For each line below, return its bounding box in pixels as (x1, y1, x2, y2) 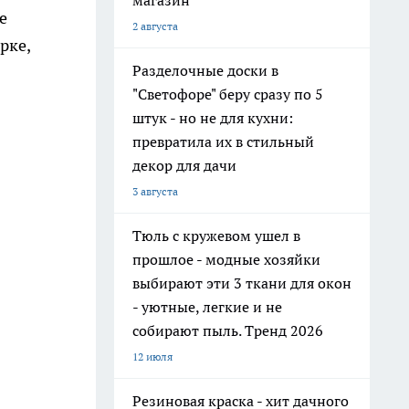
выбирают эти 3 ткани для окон (132, 274, 351, 292)
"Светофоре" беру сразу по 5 (132, 85, 323, 103)
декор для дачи (132, 156, 236, 174)
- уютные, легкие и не (132, 298, 282, 316)
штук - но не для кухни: (132, 109, 293, 127)
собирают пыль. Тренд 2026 (132, 321, 323, 340)
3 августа (132, 184, 178, 198)
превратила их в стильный (132, 132, 314, 151)
